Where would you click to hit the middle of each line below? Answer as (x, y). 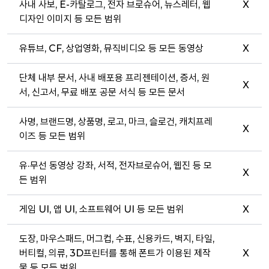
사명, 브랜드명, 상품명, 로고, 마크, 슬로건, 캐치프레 (116, 122)
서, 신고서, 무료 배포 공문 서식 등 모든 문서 (102, 92)
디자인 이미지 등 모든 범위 (70, 19)
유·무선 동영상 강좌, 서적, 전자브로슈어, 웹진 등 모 (116, 165)
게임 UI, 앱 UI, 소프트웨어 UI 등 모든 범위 (101, 209)
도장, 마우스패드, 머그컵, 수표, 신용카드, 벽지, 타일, (117, 239)
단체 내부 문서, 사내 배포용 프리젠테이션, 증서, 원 (114, 78)
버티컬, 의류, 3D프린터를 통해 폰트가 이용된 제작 (115, 253)
